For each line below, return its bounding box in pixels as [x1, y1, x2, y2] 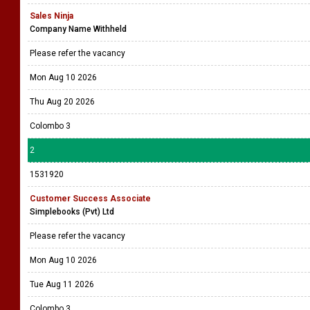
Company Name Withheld [30, 24, 127, 34]
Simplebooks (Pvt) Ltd [30, 207, 114, 217]
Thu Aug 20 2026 [30, 97, 95, 107]
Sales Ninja [30, 11, 73, 21]
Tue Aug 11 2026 [30, 280, 94, 289]
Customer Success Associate [30, 194, 151, 203]
